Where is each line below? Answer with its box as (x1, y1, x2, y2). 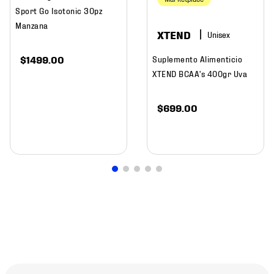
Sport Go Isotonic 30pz (15, 4, 102, 15)
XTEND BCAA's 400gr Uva (152, 67, 247, 78)
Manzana (15, 19, 48, 30)
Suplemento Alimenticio (152, 53, 242, 64)
